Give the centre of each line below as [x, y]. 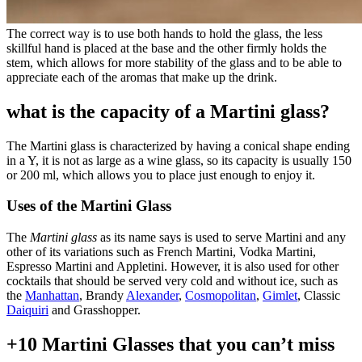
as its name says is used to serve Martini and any [221, 238]
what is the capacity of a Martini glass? [168, 111]
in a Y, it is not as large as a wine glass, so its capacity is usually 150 [179, 160]
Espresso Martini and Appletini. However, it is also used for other [173, 267]
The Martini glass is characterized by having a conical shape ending [178, 145]
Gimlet [280, 296]
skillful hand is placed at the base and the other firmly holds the [166, 48]
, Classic [319, 296]
